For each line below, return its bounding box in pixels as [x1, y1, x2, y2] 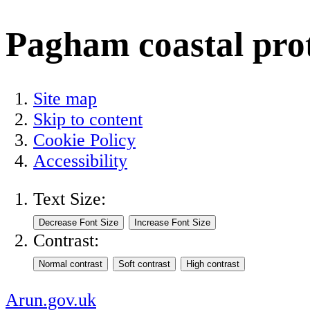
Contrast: [33, 230, 99, 251]
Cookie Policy [33, 129, 136, 150]
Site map [33, 88, 97, 109]
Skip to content [33, 109, 143, 129]
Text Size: [33, 189, 106, 210]
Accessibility [33, 150, 127, 171]
